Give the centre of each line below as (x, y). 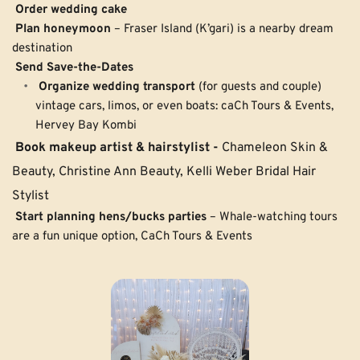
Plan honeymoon (63, 30)
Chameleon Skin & (273, 148)
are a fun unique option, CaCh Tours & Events (132, 237)
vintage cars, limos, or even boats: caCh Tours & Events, (184, 107)
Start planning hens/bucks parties (111, 218)
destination (42, 49)
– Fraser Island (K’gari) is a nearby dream (222, 30)
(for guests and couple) (258, 88)
